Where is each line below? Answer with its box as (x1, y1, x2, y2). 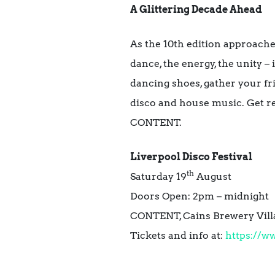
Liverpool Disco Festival (130, 150, 252, 163)
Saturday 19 (130, 170, 187, 182)
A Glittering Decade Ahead (130, 3, 262, 15)
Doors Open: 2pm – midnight (130, 190, 269, 202)
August (194, 170, 231, 182)
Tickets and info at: (130, 229, 225, 241)
